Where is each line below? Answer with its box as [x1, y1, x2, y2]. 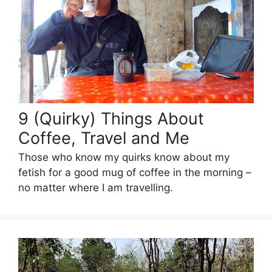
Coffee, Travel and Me [18, 127, 189, 148]
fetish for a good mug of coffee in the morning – [18, 166, 251, 179]
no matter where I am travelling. [18, 182, 173, 194]
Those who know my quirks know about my [18, 151, 229, 164]
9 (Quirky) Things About [18, 108, 204, 129]
